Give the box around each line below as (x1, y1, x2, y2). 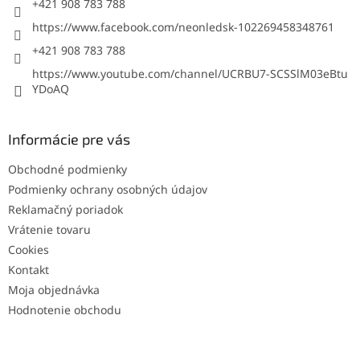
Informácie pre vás (8, 129, 130, 148)
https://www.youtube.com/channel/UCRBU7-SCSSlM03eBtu (32, 65, 348, 81)
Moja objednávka (8, 281, 100, 297)
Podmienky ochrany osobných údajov (8, 181, 207, 197)
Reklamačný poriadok (8, 201, 123, 217)
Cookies (8, 241, 49, 257)
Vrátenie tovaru (8, 221, 91, 237)
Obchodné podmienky (8, 161, 127, 177)
